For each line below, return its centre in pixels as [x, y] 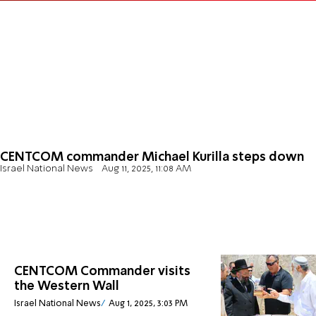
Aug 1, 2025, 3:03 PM [148, 303]
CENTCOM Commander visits [102, 272]
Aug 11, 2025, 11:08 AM [146, 169]
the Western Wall [67, 287]
